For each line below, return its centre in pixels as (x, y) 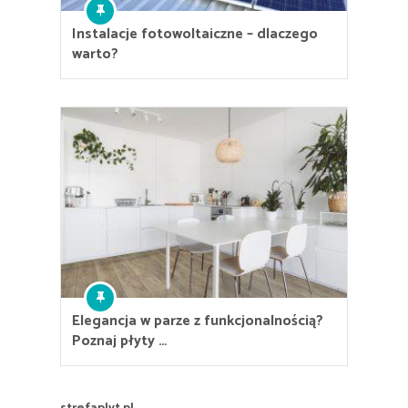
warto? (95, 54)
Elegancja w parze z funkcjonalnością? (198, 321)
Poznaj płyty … (119, 342)
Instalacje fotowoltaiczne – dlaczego (195, 34)
